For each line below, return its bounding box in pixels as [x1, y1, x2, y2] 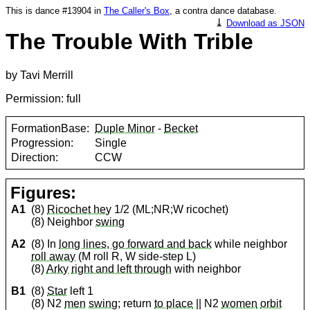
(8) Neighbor [31, 216, 96, 228]
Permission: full [6, 93, 81, 105]
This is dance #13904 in [6, 6, 104, 16]
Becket [164, 122, 199, 134]
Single [95, 136, 127, 149]
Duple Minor [95, 122, 156, 134]
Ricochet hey [47, 203, 112, 216]
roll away [31, 250, 76, 263]
